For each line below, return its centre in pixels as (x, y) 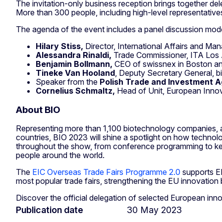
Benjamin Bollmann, (75, 64)
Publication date (50, 210)
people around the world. (62, 155)
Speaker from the (68, 82)
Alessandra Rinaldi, (75, 55)
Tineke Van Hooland (75, 73)
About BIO (39, 110)
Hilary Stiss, (59, 46)
